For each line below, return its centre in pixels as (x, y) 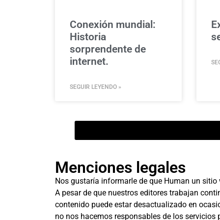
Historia (88, 37)
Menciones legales (120, 167)
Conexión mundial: (113, 24)
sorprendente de (108, 49)
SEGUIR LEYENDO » (96, 87)
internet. (89, 61)
